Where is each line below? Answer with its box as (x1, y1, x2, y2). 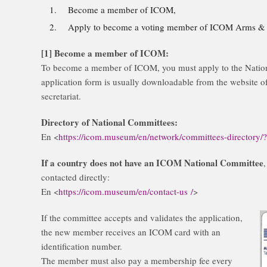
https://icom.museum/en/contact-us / (58, 185, 193, 198)
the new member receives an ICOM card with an (41, 226, 221, 238)
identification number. (41, 240, 122, 253)
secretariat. (41, 90, 81, 103)
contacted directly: (41, 171, 110, 184)
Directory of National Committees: (41, 116, 178, 129)
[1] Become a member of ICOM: (41, 46, 169, 60)
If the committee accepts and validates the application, (41, 212, 243, 224)
